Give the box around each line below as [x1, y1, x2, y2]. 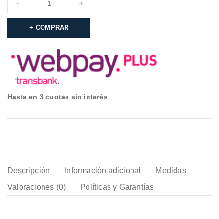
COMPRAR [35, 23, 69, 31]
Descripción [7, 166, 50, 175]
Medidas [155, 166, 186, 175]
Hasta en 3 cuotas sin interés [7, 92, 108, 101]
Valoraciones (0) [7, 182, 66, 191]
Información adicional [65, 166, 141, 175]
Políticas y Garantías [80, 182, 154, 191]
